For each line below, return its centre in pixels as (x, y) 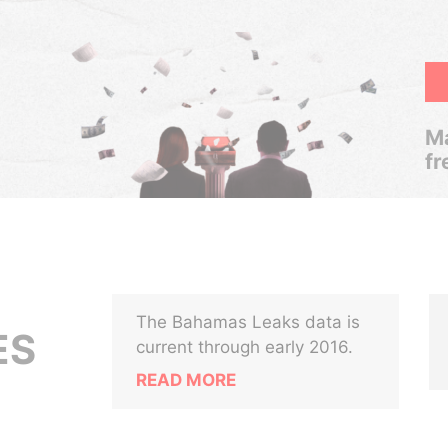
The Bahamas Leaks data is (248, 322)
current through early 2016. (245, 347)
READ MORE (186, 380)
